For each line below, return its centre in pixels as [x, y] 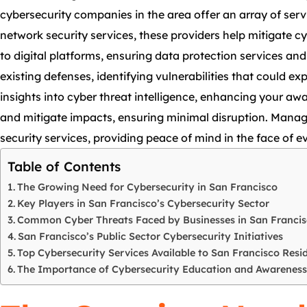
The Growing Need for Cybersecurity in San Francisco [147, 187]
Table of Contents [64, 167]
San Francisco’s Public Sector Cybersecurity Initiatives [150, 236]
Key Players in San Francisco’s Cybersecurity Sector [143, 204]
